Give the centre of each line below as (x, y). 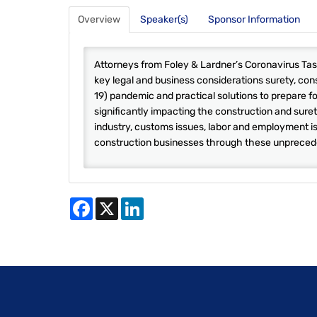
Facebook (115, 203)
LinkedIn (163, 203)
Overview (99, 20)
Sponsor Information (254, 20)
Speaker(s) (164, 20)
